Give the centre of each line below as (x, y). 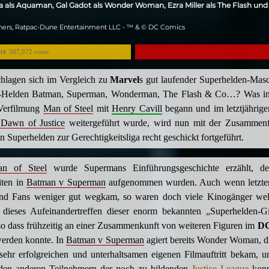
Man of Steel (68, 108)
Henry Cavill (137, 108)
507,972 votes (29, 51)
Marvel (125, 79)
